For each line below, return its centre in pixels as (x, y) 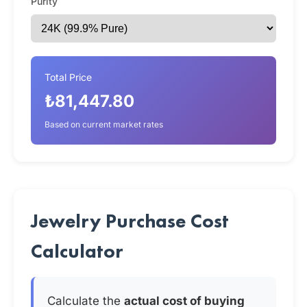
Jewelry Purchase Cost (130, 221)
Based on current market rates (104, 124)
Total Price (68, 77)
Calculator (77, 251)
